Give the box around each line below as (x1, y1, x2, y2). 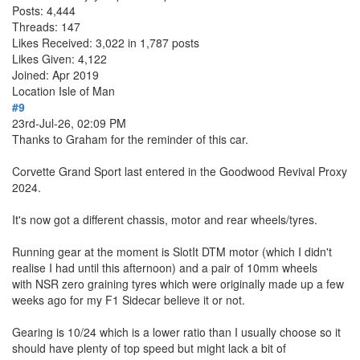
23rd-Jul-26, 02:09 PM (12, 114, 126, 131)
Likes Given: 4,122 (12, 50, 107, 67)
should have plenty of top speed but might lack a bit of (12, 339, 286, 356)
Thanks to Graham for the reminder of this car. (12, 130, 248, 147)
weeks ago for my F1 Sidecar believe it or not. (12, 291, 245, 308)
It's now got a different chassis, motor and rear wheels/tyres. (12, 211, 317, 227)
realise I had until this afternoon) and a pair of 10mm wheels (12, 259, 317, 276)
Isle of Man (59, 82, 115, 99)
